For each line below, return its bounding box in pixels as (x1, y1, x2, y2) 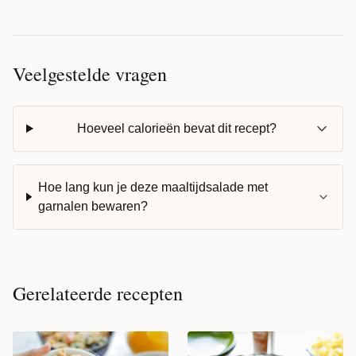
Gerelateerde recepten (13, 280, 183, 306)
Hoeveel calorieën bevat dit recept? (76, 121, 277, 135)
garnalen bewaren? (37, 199, 148, 213)
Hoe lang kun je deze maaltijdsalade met (37, 180, 268, 194)
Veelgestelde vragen (13, 60, 167, 87)
